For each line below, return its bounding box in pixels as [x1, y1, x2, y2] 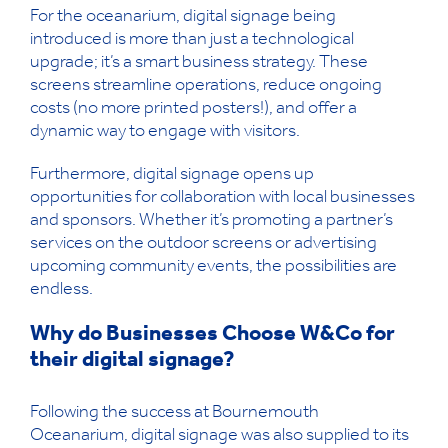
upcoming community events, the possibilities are [30, 258, 397, 277]
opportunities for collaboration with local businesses [30, 189, 415, 208]
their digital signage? [30, 350, 235, 373]
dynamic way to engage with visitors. [30, 123, 300, 142]
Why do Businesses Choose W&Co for [30, 324, 395, 347]
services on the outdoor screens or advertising [30, 235, 377, 254]
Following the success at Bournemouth [30, 404, 319, 423]
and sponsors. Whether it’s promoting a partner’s [30, 212, 393, 231]
